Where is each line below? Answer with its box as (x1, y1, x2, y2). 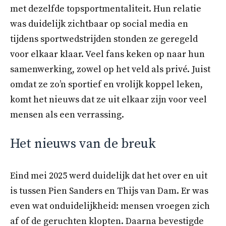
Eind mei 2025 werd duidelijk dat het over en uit (10, 170, 207, 182)
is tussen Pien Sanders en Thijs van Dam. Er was (10, 185, 208, 197)
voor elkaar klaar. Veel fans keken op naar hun (10, 48, 205, 61)
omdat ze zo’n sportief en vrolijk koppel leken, (10, 79, 203, 91)
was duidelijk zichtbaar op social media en (10, 18, 188, 30)
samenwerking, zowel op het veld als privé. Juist (10, 64, 210, 76)
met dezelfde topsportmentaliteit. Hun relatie (10, 3, 201, 15)
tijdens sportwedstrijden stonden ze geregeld (10, 33, 198, 45)
